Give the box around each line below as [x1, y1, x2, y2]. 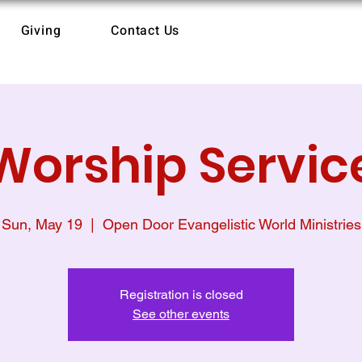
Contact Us [111, 21, 180, 40]
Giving [20, 21, 61, 40]
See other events [133, 306, 229, 322]
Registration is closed [119, 287, 243, 302]
